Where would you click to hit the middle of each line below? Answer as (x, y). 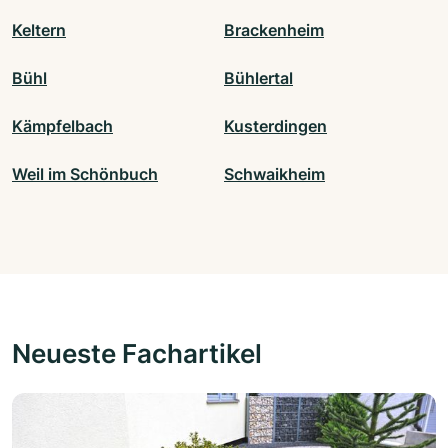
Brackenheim (274, 30)
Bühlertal (258, 78)
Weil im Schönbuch (85, 174)
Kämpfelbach (62, 126)
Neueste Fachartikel (137, 353)
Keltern (39, 30)
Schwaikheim (274, 174)
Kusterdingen (275, 126)
